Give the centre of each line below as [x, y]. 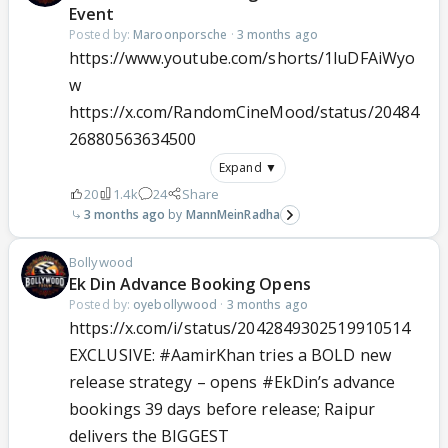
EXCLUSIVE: [114, 354]
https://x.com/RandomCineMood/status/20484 [244, 111]
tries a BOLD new [323, 354]
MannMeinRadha [232, 214]
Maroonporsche [180, 34]
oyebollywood [175, 304]
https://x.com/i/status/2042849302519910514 [240, 327]
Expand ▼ [248, 167]
